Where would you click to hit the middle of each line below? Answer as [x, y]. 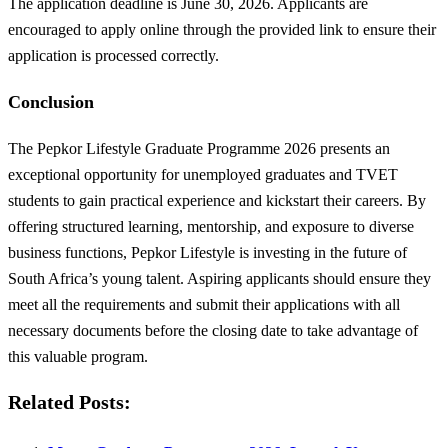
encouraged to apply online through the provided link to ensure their [222, 29]
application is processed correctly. [113, 55]
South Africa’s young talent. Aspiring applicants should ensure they [219, 279]
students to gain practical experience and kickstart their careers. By [217, 201]
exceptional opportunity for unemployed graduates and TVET [203, 175]
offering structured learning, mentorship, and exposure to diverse [211, 227]
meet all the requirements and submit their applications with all [204, 305]
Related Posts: [69, 403]
